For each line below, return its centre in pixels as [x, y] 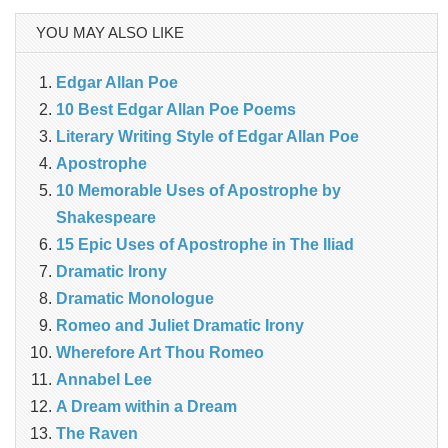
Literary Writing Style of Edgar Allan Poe [207, 137]
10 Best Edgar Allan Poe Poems [176, 110]
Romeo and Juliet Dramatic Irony [180, 326]
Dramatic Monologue [135, 299]
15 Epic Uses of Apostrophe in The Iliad [205, 245]
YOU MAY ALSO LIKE [110, 33]
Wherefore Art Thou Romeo [160, 353]
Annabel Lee [104, 380]
